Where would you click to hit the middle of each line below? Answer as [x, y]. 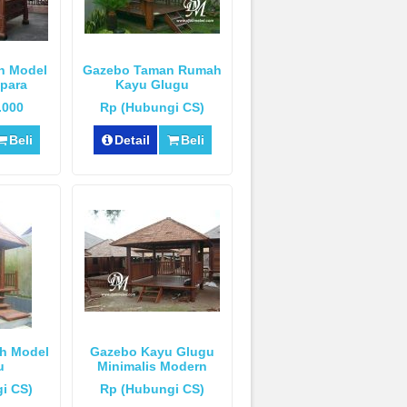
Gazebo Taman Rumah [152, 69]
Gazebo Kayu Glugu [152, 351]
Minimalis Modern [152, 366]
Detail [132, 139]
